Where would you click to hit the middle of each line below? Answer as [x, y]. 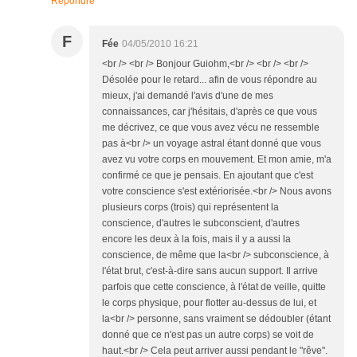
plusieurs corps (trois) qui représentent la [190, 208]
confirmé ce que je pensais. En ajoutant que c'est [208, 176]
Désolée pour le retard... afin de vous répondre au [210, 80]
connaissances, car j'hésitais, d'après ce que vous [210, 112]
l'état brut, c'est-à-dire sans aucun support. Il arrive [210, 271]
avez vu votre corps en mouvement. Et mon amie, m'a [217, 160]
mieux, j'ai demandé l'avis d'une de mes [188, 96]
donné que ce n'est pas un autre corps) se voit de [208, 335]
